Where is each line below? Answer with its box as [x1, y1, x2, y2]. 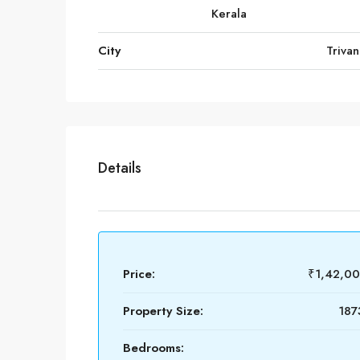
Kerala [211, 5, 247, 22]
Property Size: [123, 302, 203, 320]
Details [98, 157, 141, 178]
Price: [123, 265, 155, 283]
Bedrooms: [123, 339, 184, 357]
